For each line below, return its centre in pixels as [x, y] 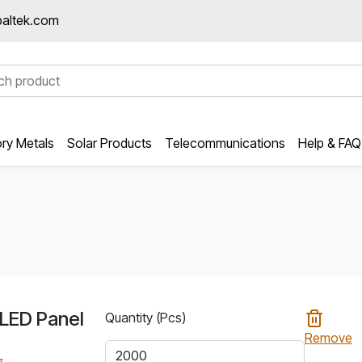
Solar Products [109, 143]
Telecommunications [225, 143]
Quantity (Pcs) [145, 317]
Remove [328, 338]
